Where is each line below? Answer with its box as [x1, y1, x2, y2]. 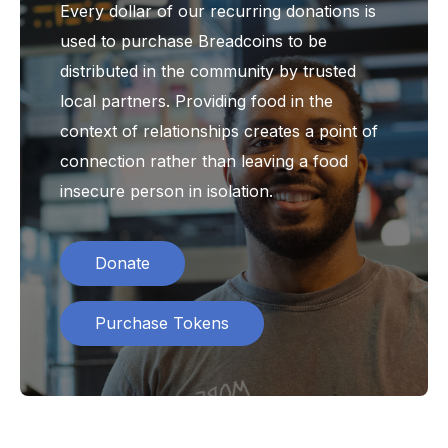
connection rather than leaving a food [59, 150, 348, 171]
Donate [94, 252, 150, 273]
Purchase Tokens [94, 312, 229, 333]
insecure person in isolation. [59, 180, 273, 201]
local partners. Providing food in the [59, 90, 333, 111]
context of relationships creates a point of [59, 120, 378, 141]
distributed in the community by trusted [59, 60, 356, 81]
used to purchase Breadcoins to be [59, 30, 327, 51]
